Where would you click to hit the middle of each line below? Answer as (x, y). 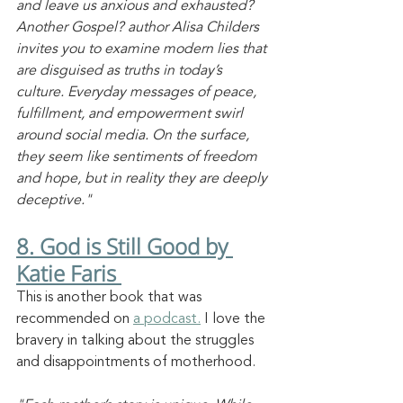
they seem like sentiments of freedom (139, 158)
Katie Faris (69, 273)
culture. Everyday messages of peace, (138, 93)
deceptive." (54, 201)
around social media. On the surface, (134, 136)
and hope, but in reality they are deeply (143, 179)
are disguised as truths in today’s (121, 72)
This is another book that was (111, 298)
